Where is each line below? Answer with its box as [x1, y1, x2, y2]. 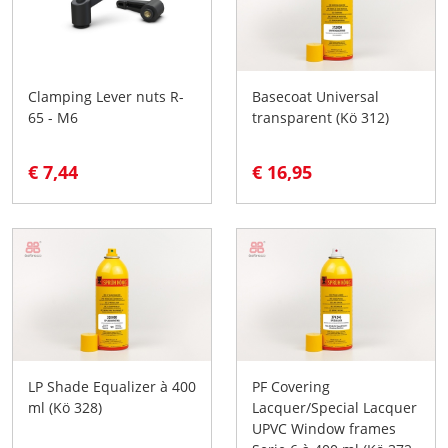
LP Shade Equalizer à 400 [28, 376, 196, 396]
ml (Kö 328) [28, 397, 102, 417]
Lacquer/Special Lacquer [252, 397, 417, 417]
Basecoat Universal [252, 86, 379, 106]
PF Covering [252, 376, 330, 396]
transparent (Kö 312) [252, 107, 389, 127]
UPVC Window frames [252, 418, 396, 438]
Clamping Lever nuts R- [28, 86, 184, 106]
